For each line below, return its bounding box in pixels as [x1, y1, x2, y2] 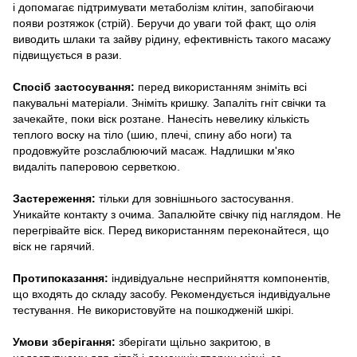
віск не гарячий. [13, 239, 95, 253]
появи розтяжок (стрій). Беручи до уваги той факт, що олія [13, 16, 316, 29]
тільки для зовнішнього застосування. [99, 191, 294, 205]
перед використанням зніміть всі [138, 80, 307, 93]
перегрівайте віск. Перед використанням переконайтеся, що [13, 223, 329, 237]
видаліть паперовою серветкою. [13, 159, 180, 173]
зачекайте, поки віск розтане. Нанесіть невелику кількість [13, 112, 309, 125]
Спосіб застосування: [13, 80, 138, 93]
